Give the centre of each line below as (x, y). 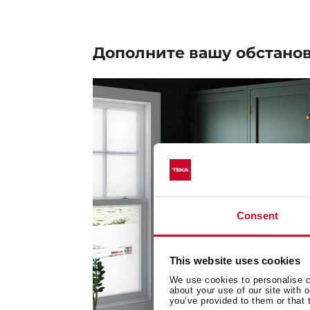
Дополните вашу (165, 53)
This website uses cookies (235, 261)
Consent (257, 215)
